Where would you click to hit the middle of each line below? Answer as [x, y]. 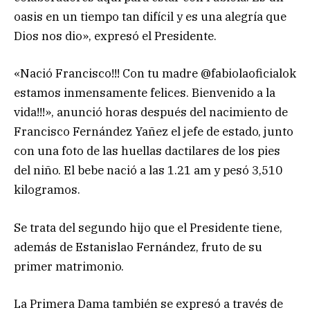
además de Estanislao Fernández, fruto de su [138, 247]
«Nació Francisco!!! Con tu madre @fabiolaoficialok [155, 74]
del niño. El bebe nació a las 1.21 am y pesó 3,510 [148, 171]
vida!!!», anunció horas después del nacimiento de [151, 112]
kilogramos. [47, 190]
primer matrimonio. [69, 266]
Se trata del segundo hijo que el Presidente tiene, [148, 227]
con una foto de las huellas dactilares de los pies [147, 151]
